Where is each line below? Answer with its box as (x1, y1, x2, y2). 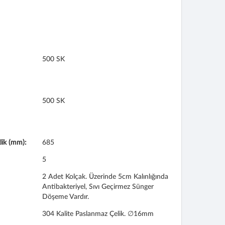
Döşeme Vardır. (42, 193, 89, 200)
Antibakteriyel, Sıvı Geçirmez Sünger (42, 183, 154, 190)
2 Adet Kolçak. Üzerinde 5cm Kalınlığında (42, 173, 168, 180)
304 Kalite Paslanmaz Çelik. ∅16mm (42, 210, 154, 217)
